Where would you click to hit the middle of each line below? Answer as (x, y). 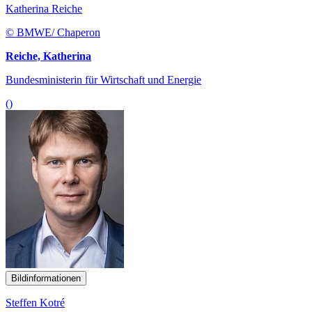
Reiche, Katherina (48, 56)
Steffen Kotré (35, 302)
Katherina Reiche (44, 8)
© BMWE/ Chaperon (53, 32)
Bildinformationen (46, 278)
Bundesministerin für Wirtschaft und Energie (103, 79)
